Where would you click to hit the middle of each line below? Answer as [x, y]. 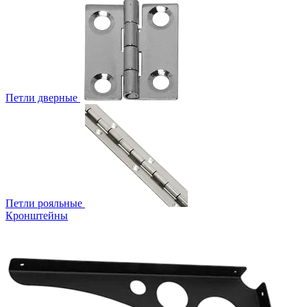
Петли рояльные [44, 203]
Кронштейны [37, 215]
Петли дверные [41, 97]
